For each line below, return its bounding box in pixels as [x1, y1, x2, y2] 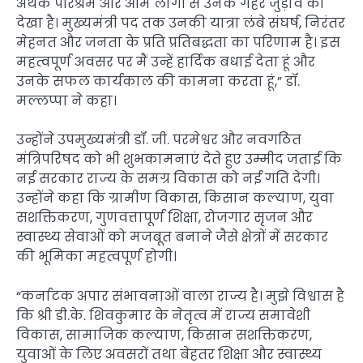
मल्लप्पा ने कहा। [16, 92, 117, 111]
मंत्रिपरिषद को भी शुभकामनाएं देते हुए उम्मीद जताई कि [16, 150, 342, 169]
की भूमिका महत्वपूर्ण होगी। [16, 247, 177, 267]
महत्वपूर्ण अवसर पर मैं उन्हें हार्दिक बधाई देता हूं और [16, 53, 315, 72]
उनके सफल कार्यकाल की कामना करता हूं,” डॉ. [16, 72, 300, 92]
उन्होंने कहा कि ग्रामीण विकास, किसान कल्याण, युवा [16, 189, 334, 208]
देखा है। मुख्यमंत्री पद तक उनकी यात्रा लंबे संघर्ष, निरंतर [16, 14, 345, 33]
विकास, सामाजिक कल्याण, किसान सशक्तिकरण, [16, 325, 312, 344]
